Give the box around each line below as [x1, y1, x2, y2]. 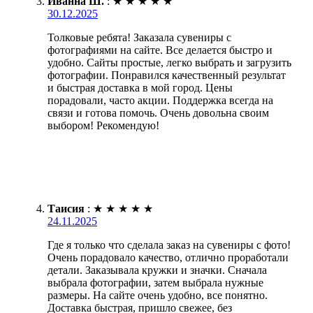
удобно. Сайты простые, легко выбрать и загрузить [48, 56, 291, 68]
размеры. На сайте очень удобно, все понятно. [48, 289, 268, 301]
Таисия [48, 202, 85, 214]
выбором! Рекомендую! [48, 119, 159, 131]
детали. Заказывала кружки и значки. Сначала [48, 263, 267, 276]
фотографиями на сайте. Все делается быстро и [48, 43, 272, 56]
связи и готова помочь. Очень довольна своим [48, 106, 269, 119]
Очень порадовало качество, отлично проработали [48, 251, 289, 263]
